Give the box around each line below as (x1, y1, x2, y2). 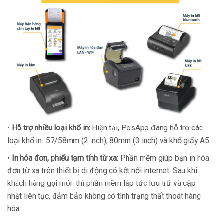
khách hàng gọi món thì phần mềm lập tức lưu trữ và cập (7, 179, 196, 188)
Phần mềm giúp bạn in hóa (118, 153, 209, 163)
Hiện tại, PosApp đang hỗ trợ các (92, 123, 203, 133)
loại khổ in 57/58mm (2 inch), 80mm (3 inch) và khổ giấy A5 (7, 136, 209, 145)
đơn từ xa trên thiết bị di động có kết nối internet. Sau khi (7, 166, 197, 176)
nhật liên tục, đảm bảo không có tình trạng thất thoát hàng (7, 191, 201, 201)
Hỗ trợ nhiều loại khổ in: (12, 123, 92, 133)
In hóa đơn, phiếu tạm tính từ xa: (10, 153, 118, 163)
